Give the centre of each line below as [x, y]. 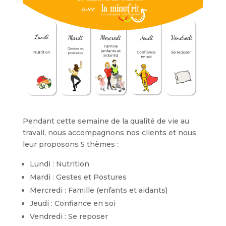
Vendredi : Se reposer [69, 217]
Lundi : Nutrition [60, 164]
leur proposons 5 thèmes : [70, 145]
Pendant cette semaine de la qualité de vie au [106, 121]
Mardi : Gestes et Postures [78, 177]
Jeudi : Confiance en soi [73, 204]
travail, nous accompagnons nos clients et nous [109, 133]
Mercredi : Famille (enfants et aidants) [98, 190]
